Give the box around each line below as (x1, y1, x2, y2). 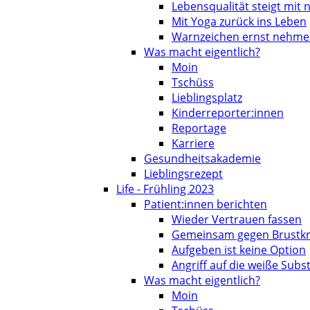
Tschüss (172, 75, 214, 90)
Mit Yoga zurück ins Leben (172, 14, 307, 29)
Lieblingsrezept (144, 166, 223, 181)
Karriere (172, 136, 215, 151)
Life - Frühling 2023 (116, 181, 214, 197)
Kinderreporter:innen (172, 105, 284, 120)
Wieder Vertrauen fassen (172, 212, 302, 227)
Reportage (172, 120, 226, 136)
